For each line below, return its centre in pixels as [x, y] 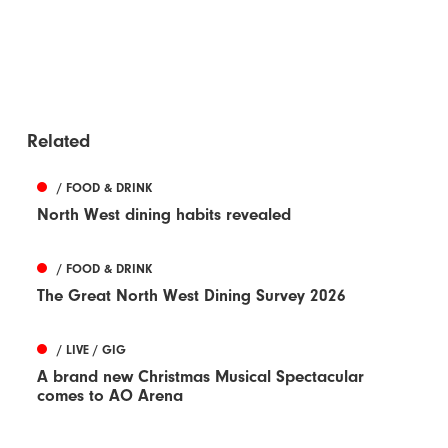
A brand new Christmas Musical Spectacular [201, 377]
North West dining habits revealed [164, 215]
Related [59, 141]
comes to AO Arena [110, 396]
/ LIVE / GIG [92, 350]
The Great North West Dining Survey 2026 [192, 296]
